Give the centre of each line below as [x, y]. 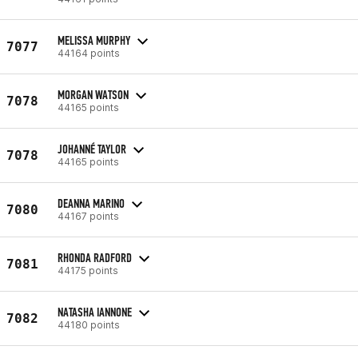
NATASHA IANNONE [95, 312]
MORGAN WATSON [93, 94]
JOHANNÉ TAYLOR [92, 149]
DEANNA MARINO [91, 203]
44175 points [88, 270]
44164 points [89, 53]
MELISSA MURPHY [94, 40]
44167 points [88, 216]
